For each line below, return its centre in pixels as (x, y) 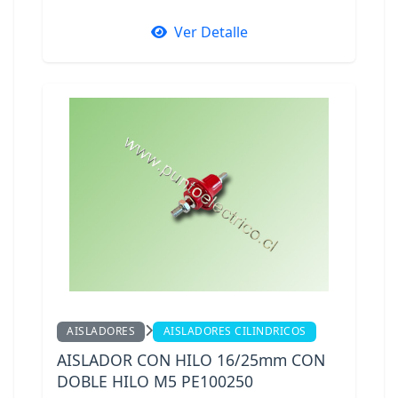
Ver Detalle (211, 32)
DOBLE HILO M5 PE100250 (155, 382)
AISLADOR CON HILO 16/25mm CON (191, 360)
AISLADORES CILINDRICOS (235, 331)
